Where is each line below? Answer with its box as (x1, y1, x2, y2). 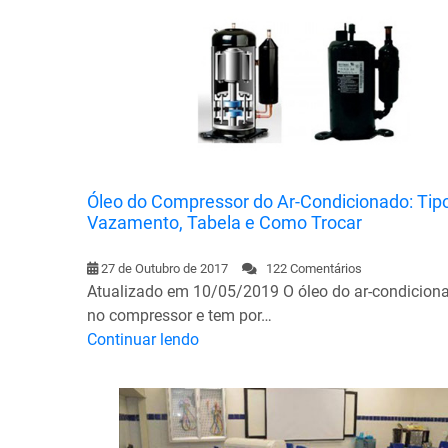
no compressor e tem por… (87, 305, 272, 325)
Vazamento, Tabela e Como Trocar (87, 211, 362, 233)
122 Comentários (257, 260, 362, 276)
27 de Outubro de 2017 (101, 260, 228, 276)
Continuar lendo (87, 329, 199, 349)
